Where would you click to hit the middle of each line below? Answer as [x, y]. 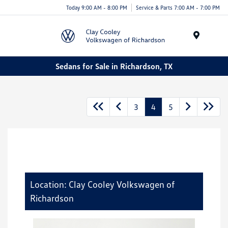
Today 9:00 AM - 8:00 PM [97, 7]
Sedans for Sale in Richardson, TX [114, 66]
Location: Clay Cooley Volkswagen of [102, 184]
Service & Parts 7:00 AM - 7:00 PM [178, 7]
